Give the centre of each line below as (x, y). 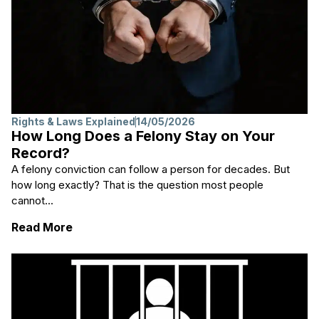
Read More (42, 227)
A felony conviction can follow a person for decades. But (151, 169)
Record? (41, 153)
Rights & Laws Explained (73, 121)
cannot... (32, 200)
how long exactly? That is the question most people (137, 184)
